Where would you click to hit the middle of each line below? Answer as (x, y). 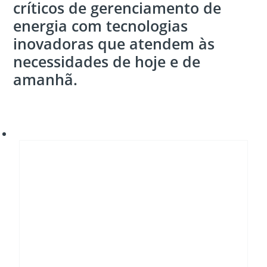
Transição (35, 133)
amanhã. (46, 80)
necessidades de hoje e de (107, 62)
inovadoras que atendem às (114, 44)
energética (37, 146)
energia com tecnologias (101, 26)
